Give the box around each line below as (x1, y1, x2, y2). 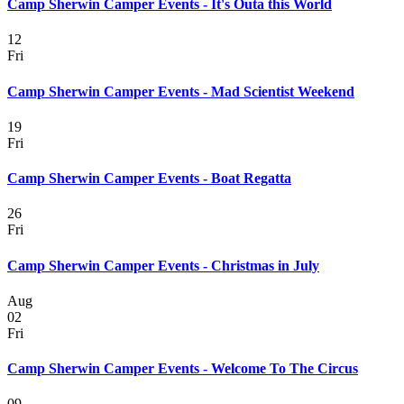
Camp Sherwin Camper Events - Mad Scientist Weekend (7, 83, 354, 99)
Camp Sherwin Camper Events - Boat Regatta (7, 170, 291, 187)
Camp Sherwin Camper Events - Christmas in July (7, 257, 319, 273)
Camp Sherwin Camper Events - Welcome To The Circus (7, 361, 358, 377)
